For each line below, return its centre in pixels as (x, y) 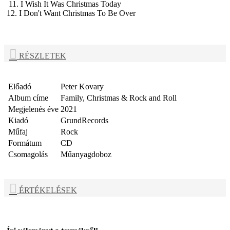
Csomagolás (28, 155)
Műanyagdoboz (86, 155)
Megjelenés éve (33, 109)
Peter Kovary (82, 87)
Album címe (28, 98)
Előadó (20, 87)
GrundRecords (84, 121)
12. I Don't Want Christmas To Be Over (71, 13)
